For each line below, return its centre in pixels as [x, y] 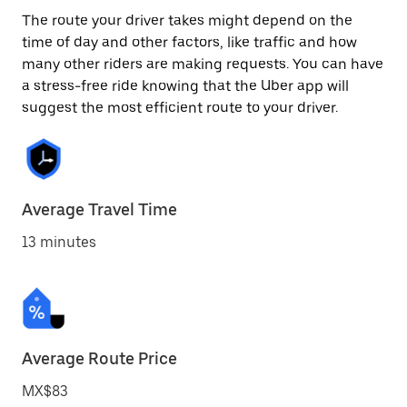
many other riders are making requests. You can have [203, 64]
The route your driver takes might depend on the [187, 20]
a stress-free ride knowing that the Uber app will [185, 86]
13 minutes [59, 242]
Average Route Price [99, 358]
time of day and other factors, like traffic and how [189, 42]
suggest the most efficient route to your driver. [180, 108]
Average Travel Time [99, 209]
